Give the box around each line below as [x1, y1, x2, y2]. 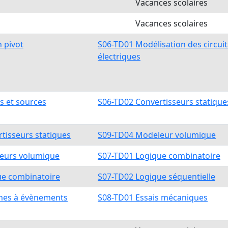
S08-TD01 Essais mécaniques [98, 192, 208, 203]
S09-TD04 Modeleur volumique [98, 129, 216, 140]
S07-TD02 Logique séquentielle [98, 171, 215, 182]
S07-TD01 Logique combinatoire [98, 150, 220, 161]
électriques [98, 51, 140, 62]
